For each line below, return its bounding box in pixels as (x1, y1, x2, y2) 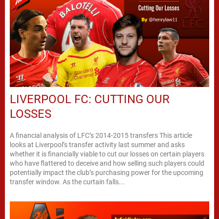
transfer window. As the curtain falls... (10, 177, 125, 186)
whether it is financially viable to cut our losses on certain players (10, 150, 204, 158)
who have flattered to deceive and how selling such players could (10, 159, 204, 167)
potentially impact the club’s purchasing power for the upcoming (10, 168, 203, 176)
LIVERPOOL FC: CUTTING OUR (10, 92, 170, 106)
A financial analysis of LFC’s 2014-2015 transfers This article (10, 131, 192, 139)
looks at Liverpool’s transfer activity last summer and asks (10, 140, 185, 149)
